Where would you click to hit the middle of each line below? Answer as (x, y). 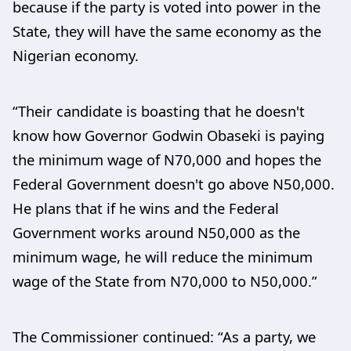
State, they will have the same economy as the (167, 31)
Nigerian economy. (76, 55)
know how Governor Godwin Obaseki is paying (168, 135)
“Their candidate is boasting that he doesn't (159, 110)
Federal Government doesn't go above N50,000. (174, 183)
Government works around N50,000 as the (156, 232)
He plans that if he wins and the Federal (146, 208)
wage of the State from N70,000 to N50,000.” (165, 280)
